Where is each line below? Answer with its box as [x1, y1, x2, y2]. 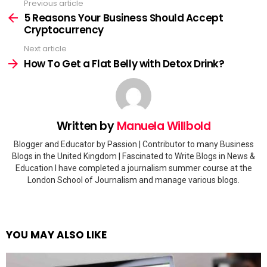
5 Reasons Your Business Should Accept [24, 11, 223, 25]
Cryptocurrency [24, 23, 104, 37]
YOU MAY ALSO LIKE [6, 228, 107, 242]
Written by [56, 117, 117, 134]
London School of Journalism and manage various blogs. [27, 175, 240, 185]
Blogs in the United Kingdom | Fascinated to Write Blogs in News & [12, 151, 255, 161]
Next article [24, 43, 67, 54]
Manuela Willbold [116, 117, 211, 134]
